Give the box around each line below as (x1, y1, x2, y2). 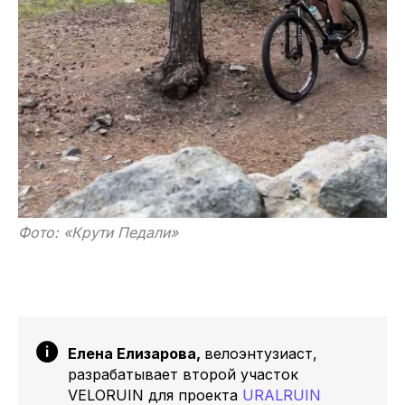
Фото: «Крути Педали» (18, 223, 178, 241)
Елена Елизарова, (68, 344, 204, 363)
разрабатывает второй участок (68, 365, 298, 383)
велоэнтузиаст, (204, 344, 317, 363)
